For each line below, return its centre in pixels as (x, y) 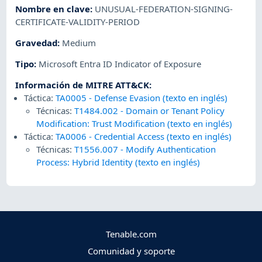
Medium (79, 42)
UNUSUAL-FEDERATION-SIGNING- (164, 8)
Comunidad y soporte (131, 251)
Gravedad (37, 42)
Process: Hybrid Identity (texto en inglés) (118, 162)
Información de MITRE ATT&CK (82, 85)
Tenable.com (131, 234)
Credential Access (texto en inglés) (163, 137)
